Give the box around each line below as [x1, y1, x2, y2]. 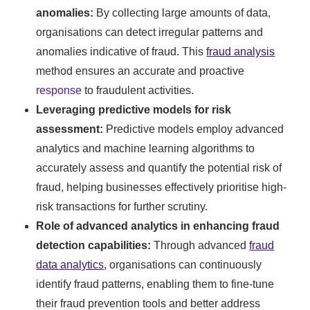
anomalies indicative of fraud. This [36, 46, 207, 58]
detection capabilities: [36, 239, 154, 252]
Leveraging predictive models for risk [36, 104, 232, 116]
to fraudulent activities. [82, 84, 194, 97]
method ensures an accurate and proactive [36, 65, 245, 77]
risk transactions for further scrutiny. [36, 201, 208, 213]
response [36, 84, 82, 97]
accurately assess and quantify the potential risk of [36, 162, 282, 174]
